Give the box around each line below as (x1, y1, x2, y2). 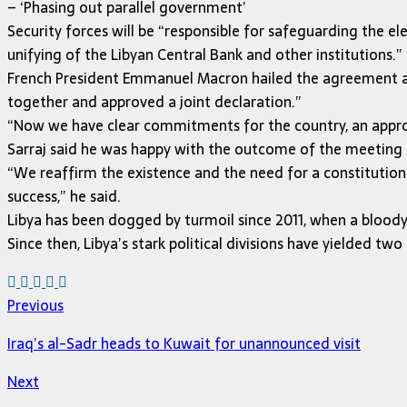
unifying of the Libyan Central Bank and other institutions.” (7, 42, 402, 66)
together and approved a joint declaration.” (7, 89, 302, 114)
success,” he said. (7, 184, 121, 208)
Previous (7, 293, 64, 317)
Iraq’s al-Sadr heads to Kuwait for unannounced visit (7, 331, 361, 355)
